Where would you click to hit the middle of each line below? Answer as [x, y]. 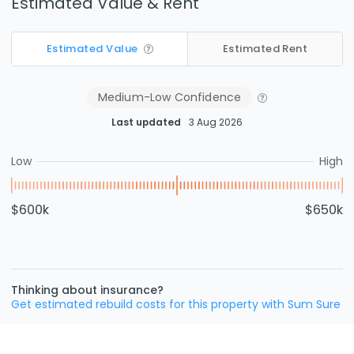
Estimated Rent [265, 49]
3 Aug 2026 [216, 122]
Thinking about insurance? [87, 290]
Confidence [206, 97]
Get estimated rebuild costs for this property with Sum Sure [176, 304]
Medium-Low [134, 97]
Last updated [146, 122]
